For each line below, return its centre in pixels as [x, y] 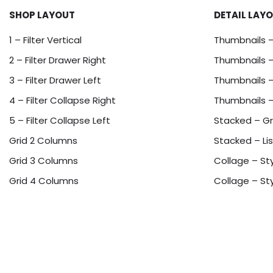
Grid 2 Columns [43, 140]
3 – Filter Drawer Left [55, 80]
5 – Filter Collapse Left [60, 120]
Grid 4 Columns [44, 181]
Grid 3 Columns [44, 161]
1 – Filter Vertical [45, 40]
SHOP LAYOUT [42, 15]
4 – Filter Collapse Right [62, 100]
